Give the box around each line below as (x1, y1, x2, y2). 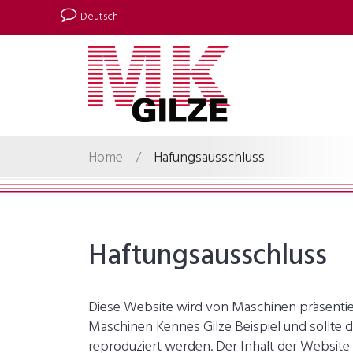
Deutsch (80, 9, 118, 25)
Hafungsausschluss (154, 147, 265, 169)
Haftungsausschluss (88, 234, 327, 280)
